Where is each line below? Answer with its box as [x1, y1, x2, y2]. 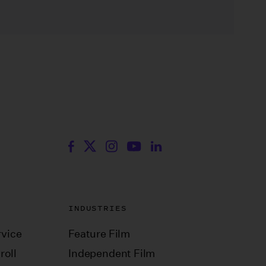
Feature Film [68, 227, 130, 240]
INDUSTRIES [68, 202, 127, 214]
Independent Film [68, 246, 156, 260]
